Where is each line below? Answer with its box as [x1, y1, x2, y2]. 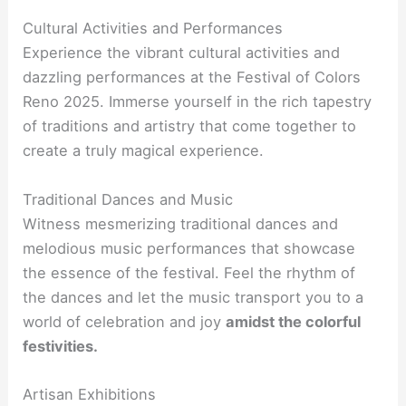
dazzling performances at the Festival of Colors [23, 68, 362, 87]
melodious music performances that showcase [23, 238, 356, 257]
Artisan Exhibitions [23, 384, 157, 403]
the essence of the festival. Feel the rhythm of [23, 263, 356, 282]
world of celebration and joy [23, 312, 227, 331]
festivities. [23, 336, 99, 355]
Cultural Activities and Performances [23, 19, 284, 38]
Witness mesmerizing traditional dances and [23, 214, 339, 233]
